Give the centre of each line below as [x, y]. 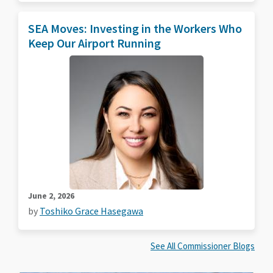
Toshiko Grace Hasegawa [91, 211]
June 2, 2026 [51, 195]
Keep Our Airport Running [94, 43]
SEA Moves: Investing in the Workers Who [135, 28]
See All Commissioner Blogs [203, 246]
